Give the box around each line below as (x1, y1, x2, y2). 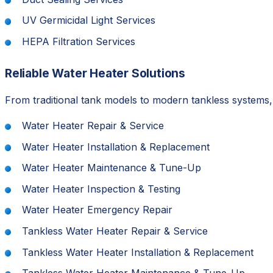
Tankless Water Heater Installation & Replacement (22, 246, 253, 258)
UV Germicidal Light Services (22, 14, 155, 27)
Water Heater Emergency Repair (22, 204, 172, 216)
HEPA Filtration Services (22, 35, 135, 48)
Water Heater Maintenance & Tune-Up (22, 161, 201, 174)
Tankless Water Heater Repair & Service (22, 224, 208, 237)
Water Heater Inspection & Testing (22, 182, 180, 195)
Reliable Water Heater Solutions (5, 65, 186, 80)
